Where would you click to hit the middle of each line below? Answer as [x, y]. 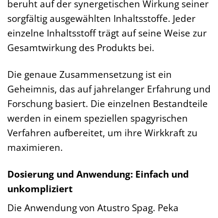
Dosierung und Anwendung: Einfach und [98, 174]
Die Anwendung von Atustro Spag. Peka [93, 208]
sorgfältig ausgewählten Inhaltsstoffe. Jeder [101, 18]
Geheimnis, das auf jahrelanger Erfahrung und [109, 89]
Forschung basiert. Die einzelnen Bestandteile [108, 103]
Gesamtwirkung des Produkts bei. [81, 47]
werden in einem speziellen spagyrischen [98, 118]
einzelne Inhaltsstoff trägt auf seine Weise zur [107, 33]
